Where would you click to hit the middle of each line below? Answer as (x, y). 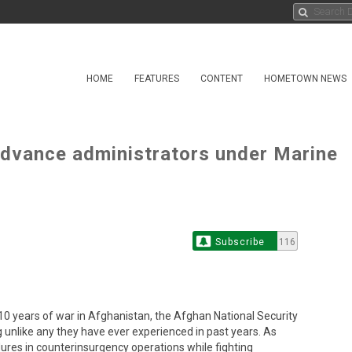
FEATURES (157, 79)
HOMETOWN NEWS (305, 79)
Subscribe (240, 242)
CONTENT (222, 79)
